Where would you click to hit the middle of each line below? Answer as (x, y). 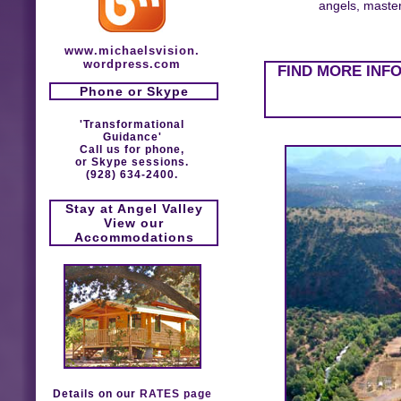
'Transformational (132, 125)
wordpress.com (132, 64)
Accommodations (134, 237)
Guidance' (132, 137)
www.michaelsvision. (132, 50)
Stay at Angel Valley (134, 208)
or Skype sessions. (132, 162)
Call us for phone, (132, 150)
